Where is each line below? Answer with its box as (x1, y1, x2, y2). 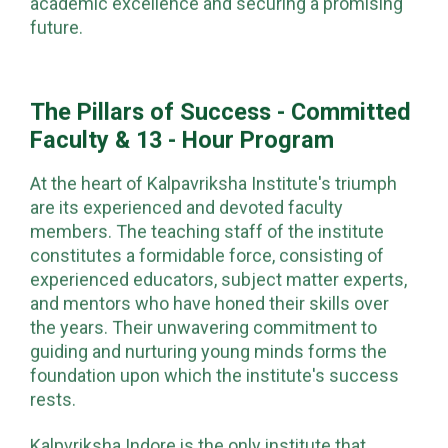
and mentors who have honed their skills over (30, 292, 389, 314)
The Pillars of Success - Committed (30, 97, 411, 126)
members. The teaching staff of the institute (30, 220, 384, 242)
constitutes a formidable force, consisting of (30, 244, 384, 266)
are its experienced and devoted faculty (30, 196, 343, 218)
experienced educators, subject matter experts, (30, 268, 407, 290)
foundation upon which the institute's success (30, 364, 399, 386)
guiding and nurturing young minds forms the (30, 340, 387, 362)
